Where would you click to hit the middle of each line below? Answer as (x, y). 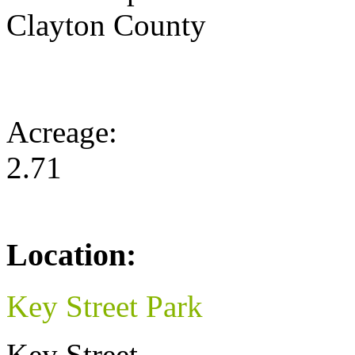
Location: (71, 255)
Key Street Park (105, 306)
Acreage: (66, 132)
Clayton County (106, 25)
